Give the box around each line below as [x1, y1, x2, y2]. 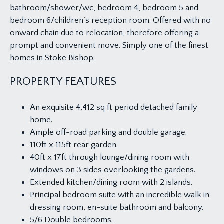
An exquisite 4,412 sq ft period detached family [30, 103, 197, 112]
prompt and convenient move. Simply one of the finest [10, 41, 208, 50]
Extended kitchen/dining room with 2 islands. [30, 178, 192, 187]
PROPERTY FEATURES [10, 75, 116, 88]
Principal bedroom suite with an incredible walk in [30, 190, 209, 200]
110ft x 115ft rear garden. [30, 140, 118, 150]
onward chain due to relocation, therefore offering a [10, 28, 199, 38]
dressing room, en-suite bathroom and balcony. [30, 203, 203, 212]
